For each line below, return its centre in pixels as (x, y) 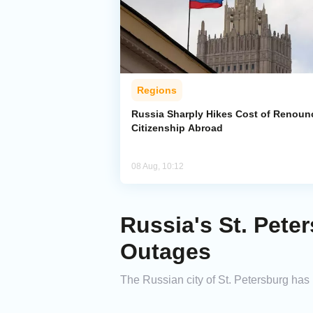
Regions (157, 90)
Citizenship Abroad (177, 128)
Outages (166, 252)
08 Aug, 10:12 (158, 167)
